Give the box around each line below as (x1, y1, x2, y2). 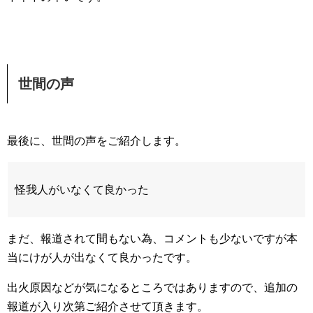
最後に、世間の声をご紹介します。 (7, 135, 186, 147)
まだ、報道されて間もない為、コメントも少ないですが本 (7, 233, 298, 245)
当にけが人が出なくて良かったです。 (7, 252, 197, 263)
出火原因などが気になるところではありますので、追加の (7, 282, 298, 293)
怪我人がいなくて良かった (15, 184, 149, 196)
